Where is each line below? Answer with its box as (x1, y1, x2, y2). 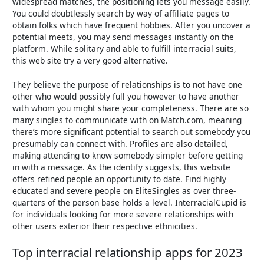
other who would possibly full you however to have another (12, 91, 240, 103)
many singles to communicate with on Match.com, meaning (12, 114, 242, 126)
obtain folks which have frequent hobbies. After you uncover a (12, 19, 251, 31)
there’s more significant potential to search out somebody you (12, 126, 251, 138)
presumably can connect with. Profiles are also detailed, (12, 138, 229, 150)
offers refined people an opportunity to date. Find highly (12, 173, 227, 185)
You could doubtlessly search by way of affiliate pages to (12, 7, 230, 19)
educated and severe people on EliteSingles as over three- (12, 185, 236, 197)
